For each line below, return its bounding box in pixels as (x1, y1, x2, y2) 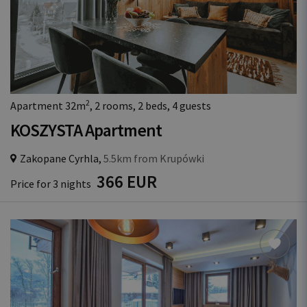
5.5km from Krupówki (101, 151, 204, 165)
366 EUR (97, 171, 157, 193)
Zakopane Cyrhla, (20, 151, 101, 165)
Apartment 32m (10, 99, 86, 112)
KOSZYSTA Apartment (10, 119, 162, 141)
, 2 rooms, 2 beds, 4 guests (90, 99, 211, 112)
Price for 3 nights (10, 177, 93, 191)
